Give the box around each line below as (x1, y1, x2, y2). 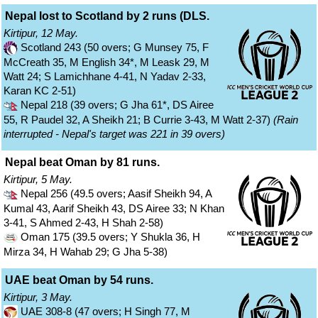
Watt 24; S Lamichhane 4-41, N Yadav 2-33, (4, 70, 206, 83)
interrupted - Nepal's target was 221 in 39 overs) (4, 128, 225, 141)
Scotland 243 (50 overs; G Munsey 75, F (18, 41, 209, 54)
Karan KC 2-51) (4, 84, 76, 97)
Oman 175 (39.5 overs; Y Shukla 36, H (18, 231, 200, 243)
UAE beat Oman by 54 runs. (5, 274, 153, 287)
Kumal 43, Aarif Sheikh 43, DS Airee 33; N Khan (4, 202, 224, 215)
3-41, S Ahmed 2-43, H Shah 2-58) (4, 216, 163, 229)
